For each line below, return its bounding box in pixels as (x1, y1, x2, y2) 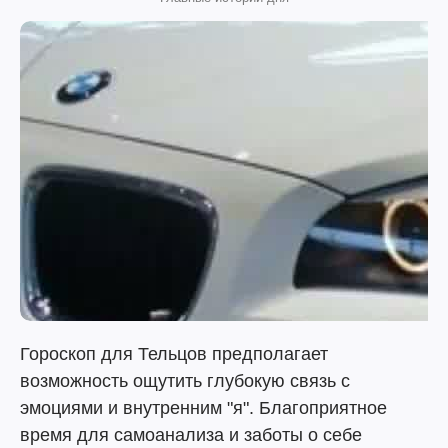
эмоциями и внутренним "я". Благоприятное (20, 398, 387, 418)
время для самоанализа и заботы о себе (20, 425, 362, 445)
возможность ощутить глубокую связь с (20, 371, 350, 391)
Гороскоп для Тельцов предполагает (20, 344, 328, 364)
